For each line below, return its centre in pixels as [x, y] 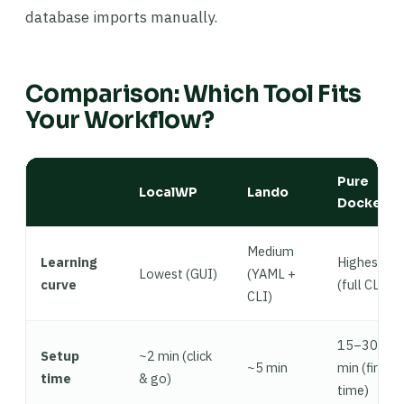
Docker [362, 203]
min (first [363, 367]
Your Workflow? [120, 120]
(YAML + [271, 274]
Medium [271, 251]
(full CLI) [363, 285]
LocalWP [168, 192]
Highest [360, 262]
